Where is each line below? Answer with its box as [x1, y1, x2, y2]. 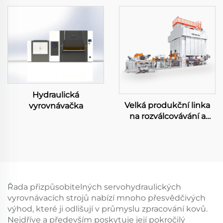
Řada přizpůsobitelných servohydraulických [7, 182, 181, 192]
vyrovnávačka [28, 101, 83, 111]
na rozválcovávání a [129, 111, 206, 121]
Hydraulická [32, 90, 79, 100]
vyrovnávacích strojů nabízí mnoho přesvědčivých [7, 193, 206, 203]
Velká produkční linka [124, 100, 210, 110]
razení [155, 122, 179, 132]
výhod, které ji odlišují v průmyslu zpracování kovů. [7, 204, 208, 214]
